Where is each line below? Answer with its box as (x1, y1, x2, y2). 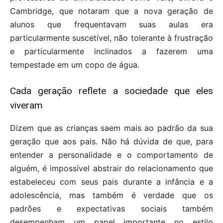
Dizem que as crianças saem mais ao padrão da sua (10, 123, 213, 133)
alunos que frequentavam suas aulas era (10, 19, 213, 30)
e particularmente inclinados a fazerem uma (10, 46, 213, 57)
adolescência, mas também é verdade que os (10, 190, 213, 201)
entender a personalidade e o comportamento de (10, 150, 213, 160)
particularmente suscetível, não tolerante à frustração (10, 33, 213, 43)
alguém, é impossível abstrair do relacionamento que (10, 163, 213, 174)
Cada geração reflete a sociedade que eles (10, 85, 213, 97)
